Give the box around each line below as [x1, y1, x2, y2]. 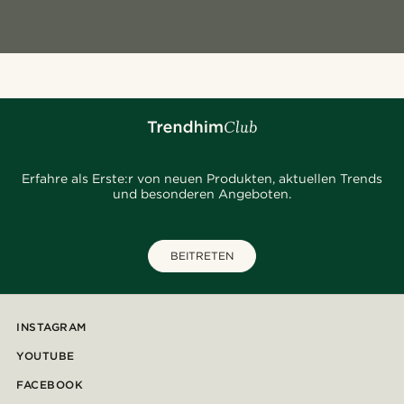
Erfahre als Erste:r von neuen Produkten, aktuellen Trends [21, 171, 383, 187]
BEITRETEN [170, 249, 234, 263]
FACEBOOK [16, 378, 83, 392]
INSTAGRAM [16, 320, 87, 335]
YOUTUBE [16, 349, 75, 363]
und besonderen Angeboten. [112, 187, 292, 202]
